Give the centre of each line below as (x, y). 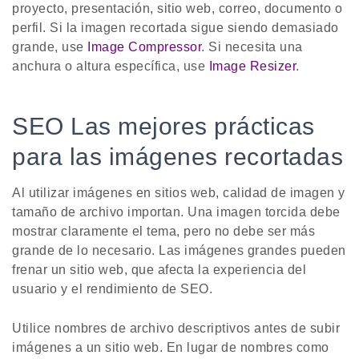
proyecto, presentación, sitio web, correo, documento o (177, 9)
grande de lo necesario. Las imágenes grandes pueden (179, 251)
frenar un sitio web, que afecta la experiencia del (159, 270)
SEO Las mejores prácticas (163, 127)
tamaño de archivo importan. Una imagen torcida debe (176, 212)
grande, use (50, 47)
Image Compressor (144, 47)
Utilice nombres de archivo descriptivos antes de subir (176, 329)
